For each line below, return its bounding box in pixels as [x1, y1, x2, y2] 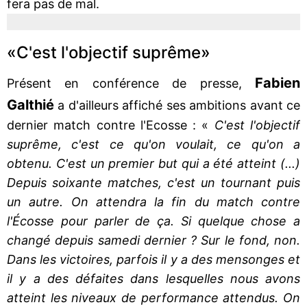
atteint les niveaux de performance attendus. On [7, 290, 300, 305]
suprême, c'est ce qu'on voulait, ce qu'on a [7, 136, 300, 151]
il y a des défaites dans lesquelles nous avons [7, 271, 300, 286]
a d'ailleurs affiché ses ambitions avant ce [54, 97, 300, 112]
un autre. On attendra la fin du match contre [7, 194, 300, 209]
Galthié [7, 96, 54, 113]
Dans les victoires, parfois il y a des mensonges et [7, 251, 300, 267]
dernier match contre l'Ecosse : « [7, 117, 214, 132]
